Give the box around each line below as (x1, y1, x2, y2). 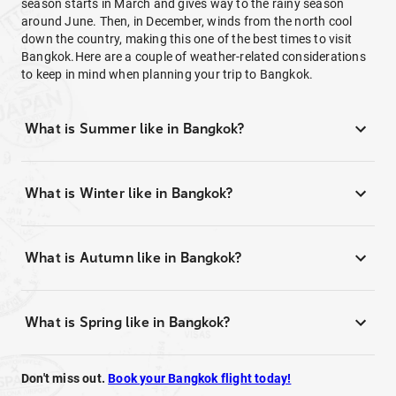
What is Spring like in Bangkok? (25, 314, 231, 331)
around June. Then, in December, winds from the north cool (21, 14, 353, 28)
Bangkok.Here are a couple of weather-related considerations (21, 49, 366, 64)
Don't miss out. (21, 371, 109, 385)
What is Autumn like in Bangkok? (25, 249, 242, 266)
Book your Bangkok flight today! (108, 371, 292, 385)
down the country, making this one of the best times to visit (21, 32, 353, 46)
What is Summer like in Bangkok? (25, 120, 245, 137)
